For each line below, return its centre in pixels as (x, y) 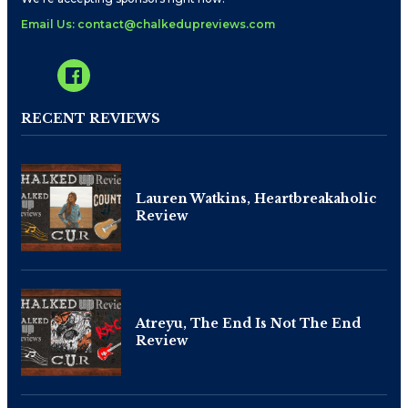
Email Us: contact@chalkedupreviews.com (148, 24)
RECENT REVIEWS (91, 118)
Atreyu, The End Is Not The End (248, 323)
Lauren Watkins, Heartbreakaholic (256, 198)
